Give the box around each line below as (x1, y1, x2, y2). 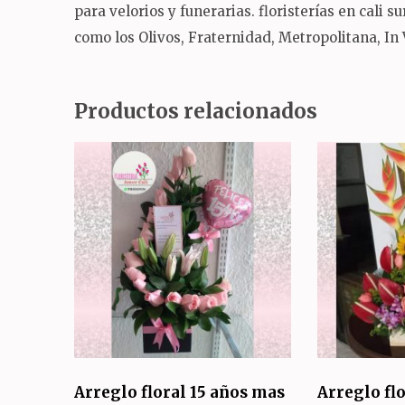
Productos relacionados (74, 98, 317, 124)
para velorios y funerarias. (74, 3, 259, 21)
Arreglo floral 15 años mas (74, 381, 285, 402)
